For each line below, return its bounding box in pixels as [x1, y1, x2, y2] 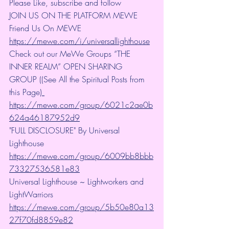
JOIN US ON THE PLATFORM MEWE [9, 10, 140, 21]
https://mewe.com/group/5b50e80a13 [9, 201, 154, 213]
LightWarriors [9, 189, 56, 200]
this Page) [9, 86, 42, 98]
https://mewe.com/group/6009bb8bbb [9, 150, 153, 162]
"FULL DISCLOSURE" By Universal [9, 125, 122, 136]
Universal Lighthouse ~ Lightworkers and [9, 176, 146, 188]
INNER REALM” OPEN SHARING [9, 61, 125, 73]
